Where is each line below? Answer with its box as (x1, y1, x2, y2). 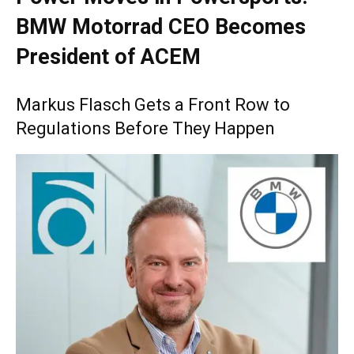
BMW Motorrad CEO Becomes (16, 14, 306, 40)
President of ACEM (16, 44, 201, 70)
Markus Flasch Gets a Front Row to (16, 95, 290, 115)
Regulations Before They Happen (16, 119, 275, 139)
